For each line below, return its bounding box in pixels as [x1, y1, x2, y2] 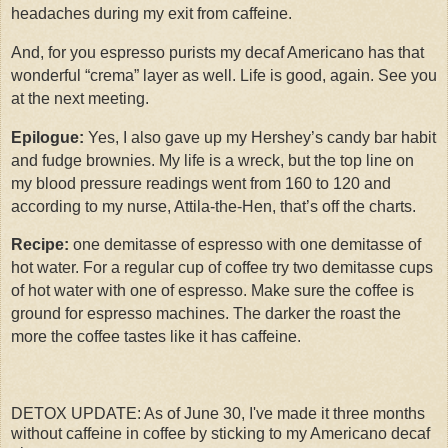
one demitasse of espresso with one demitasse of [69, 236, 421, 254]
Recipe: [11, 236, 69, 254]
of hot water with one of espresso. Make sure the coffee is [11, 282, 414, 300]
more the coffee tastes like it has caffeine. [11, 328, 301, 346]
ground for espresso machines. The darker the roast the [11, 305, 401, 323]
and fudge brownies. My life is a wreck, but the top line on [11, 151, 414, 169]
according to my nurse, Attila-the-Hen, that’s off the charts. [11, 197, 416, 215]
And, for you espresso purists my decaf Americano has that [11, 43, 424, 61]
